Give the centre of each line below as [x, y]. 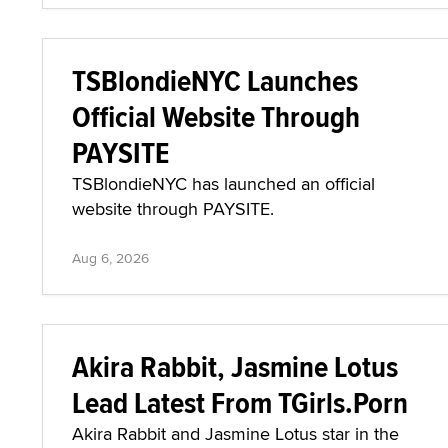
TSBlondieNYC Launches [215, 80]
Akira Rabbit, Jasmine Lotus [235, 366]
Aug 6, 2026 [110, 258]
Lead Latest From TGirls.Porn [240, 402]
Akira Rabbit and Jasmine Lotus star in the [235, 433]
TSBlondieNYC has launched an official [223, 183]
